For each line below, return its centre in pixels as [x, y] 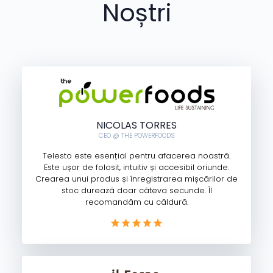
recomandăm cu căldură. [136, 202]
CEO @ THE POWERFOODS [136, 136]
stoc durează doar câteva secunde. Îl [136, 191]
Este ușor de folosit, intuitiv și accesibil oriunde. [136, 168]
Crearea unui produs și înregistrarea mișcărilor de [136, 179]
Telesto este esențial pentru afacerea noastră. [136, 156]
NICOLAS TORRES [136, 126]
